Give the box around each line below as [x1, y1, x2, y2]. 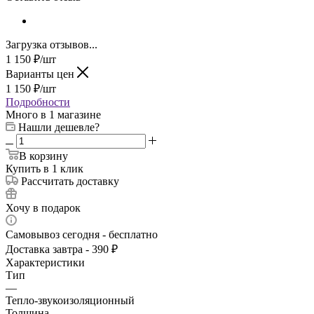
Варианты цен [6, 68, 77, 81]
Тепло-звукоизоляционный [6, 294, 135, 307]
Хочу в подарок [6, 202, 81, 214]
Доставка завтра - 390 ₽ [6, 243, 118, 256]
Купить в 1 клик [6, 163, 83, 175]
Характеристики [6, 257, 85, 269]
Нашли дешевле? [18, 121, 100, 134]
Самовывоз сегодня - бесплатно [6, 228, 158, 241]
